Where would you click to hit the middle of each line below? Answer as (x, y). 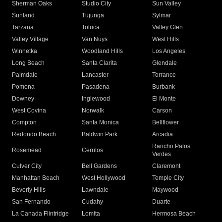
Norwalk (93, 111)
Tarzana (23, 28)
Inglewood (96, 99)
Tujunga (93, 16)
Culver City (27, 166)
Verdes (161, 154)
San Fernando (31, 202)
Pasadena (96, 87)
